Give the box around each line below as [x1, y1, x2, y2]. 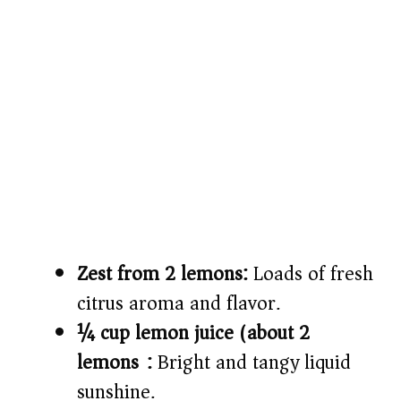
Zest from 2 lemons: [77, 257, 248, 292]
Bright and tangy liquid [152, 346, 351, 380]
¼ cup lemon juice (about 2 [77, 316, 310, 351]
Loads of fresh [248, 257, 373, 292]
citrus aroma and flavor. [77, 286, 280, 321]
